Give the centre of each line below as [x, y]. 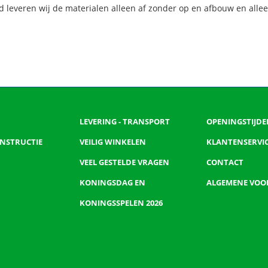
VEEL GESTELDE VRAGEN [125, 162]
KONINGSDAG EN [113, 182]
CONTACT [225, 162]
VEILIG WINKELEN [113, 142]
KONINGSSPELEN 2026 [121, 203]
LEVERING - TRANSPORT [125, 121]
